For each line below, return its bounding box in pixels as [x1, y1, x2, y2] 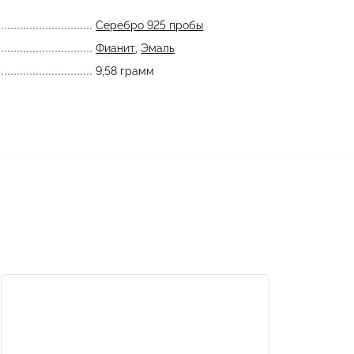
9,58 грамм [96, 65, 155, 77]
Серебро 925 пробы [96, 19, 204, 32]
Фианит [96, 42, 136, 55]
